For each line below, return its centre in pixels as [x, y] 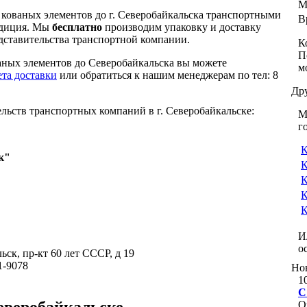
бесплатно [77, 27]
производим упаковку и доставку [182, 27]
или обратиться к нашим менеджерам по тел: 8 [168, 75]
